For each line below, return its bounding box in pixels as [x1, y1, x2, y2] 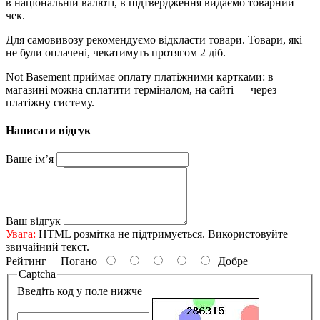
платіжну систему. [6, 96, 94, 109]
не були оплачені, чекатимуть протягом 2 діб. [6, 46, 226, 59]
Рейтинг [6, 255, 46, 268]
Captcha [19, 268, 56, 281]
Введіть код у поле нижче [17, 284, 142, 297]
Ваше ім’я [6, 153, 54, 166]
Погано [46, 255, 103, 268]
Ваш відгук [6, 215, 61, 228]
